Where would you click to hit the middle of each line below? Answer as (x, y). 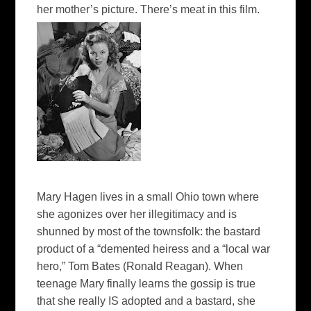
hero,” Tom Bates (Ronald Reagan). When (140, 267)
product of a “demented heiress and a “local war (154, 249)
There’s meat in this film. (200, 9)
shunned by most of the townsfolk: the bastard (149, 232)
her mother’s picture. (89, 9)
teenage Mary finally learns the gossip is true (146, 284)
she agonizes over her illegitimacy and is (137, 215)
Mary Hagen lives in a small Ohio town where (148, 197)
